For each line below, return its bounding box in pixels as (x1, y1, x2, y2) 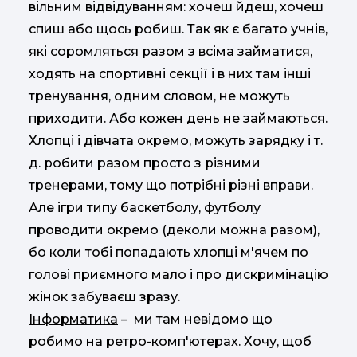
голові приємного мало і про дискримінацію (29, 266, 328, 282)
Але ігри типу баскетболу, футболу (29, 199, 261, 215)
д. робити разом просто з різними (29, 155, 261, 171)
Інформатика (29, 311, 118, 327)
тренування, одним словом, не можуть (29, 88, 290, 104)
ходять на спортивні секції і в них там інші (29, 65, 311, 81)
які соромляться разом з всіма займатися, (29, 43, 312, 59)
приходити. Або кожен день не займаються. (29, 110, 328, 126)
